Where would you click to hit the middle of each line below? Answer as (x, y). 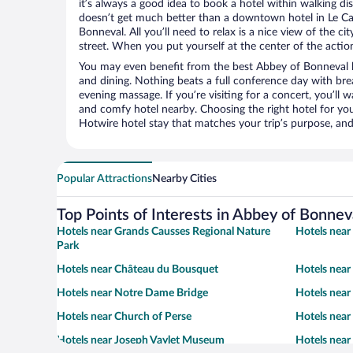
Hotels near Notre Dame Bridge (132, 294)
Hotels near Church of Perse (124, 317)
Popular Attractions (104, 179)
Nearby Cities (184, 179)
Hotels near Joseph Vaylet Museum (141, 341)
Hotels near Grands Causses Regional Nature (163, 232)
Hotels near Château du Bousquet (137, 270)
